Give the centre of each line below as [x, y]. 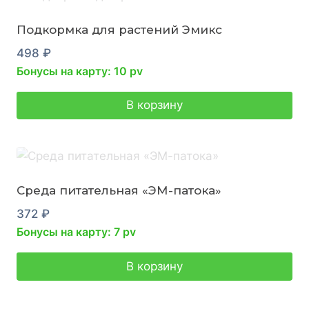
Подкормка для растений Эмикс [119, 29]
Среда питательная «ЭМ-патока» [119, 191]
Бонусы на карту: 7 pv [76, 232]
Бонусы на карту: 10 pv [80, 71]
